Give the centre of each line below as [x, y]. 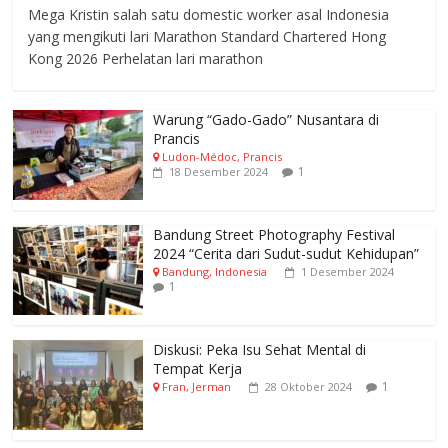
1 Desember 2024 [348, 272]
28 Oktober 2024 [309, 387]
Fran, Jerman [197, 387]
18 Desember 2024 [219, 172]
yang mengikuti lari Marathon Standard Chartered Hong [207, 37]
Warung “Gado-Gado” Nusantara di [266, 120]
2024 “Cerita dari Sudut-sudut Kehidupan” [286, 254]
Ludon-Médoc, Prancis [222, 157]
